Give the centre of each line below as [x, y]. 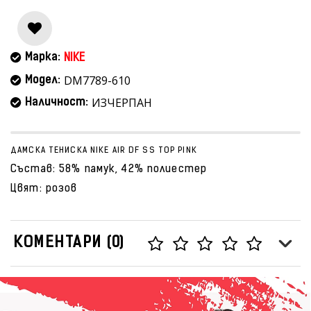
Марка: [43, 58]
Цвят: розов [44, 189]
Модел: [43, 81]
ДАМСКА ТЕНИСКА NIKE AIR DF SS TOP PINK [104, 151]
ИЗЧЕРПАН [122, 103]
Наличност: [57, 103]
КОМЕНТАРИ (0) [69, 243]
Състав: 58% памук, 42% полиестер [109, 170]
